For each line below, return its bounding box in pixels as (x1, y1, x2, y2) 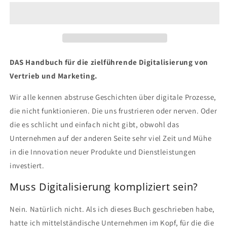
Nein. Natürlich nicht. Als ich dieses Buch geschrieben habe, (10, 204, 215, 214)
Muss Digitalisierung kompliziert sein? (10, 180, 198, 194)
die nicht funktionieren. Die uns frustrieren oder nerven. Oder (10, 105, 217, 116)
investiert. (10, 160, 45, 170)
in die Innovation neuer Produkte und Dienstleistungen (10, 146, 196, 157)
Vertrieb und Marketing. (10, 70, 97, 81)
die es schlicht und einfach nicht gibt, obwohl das (10, 119, 180, 129)
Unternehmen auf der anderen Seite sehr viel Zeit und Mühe (10, 133, 212, 143)
